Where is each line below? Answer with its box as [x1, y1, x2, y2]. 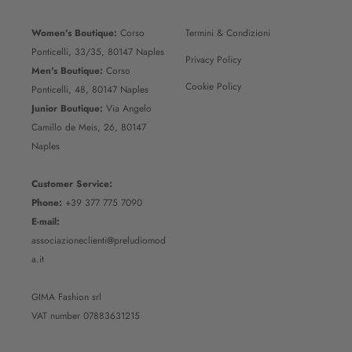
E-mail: [31, 214, 60, 229]
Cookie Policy [185, 79, 241, 93]
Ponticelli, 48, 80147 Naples [31, 82, 148, 97]
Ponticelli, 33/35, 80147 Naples [31, 44, 164, 59]
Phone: [31, 195, 62, 210]
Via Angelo [103, 101, 152, 115]
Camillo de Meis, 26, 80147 [31, 119, 146, 134]
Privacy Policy [185, 52, 241, 67]
